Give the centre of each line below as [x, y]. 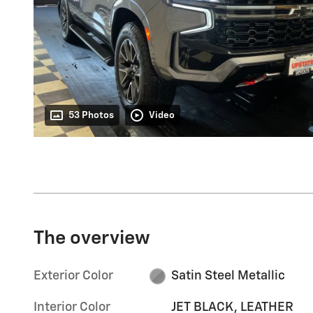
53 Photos [91, 116]
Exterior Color [73, 276]
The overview [92, 239]
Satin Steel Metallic [228, 276]
